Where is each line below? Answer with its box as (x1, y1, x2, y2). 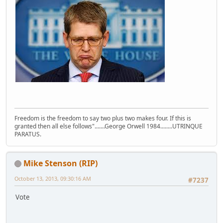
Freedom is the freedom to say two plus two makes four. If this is (14, 113, 191, 122)
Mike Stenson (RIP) (23, 157, 98, 169)
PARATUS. (14, 129, 41, 138)
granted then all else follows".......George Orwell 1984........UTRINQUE (14, 121, 203, 130)
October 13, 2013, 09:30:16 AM (14, 174, 91, 182)
